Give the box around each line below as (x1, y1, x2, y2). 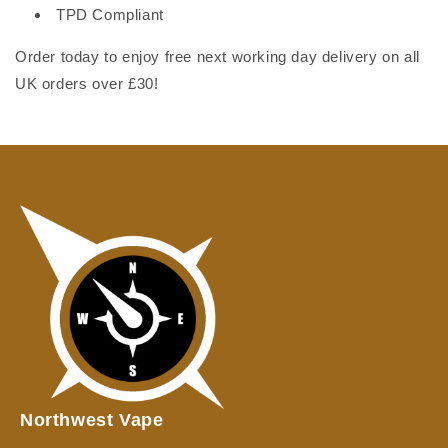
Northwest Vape (20, 410, 164, 430)
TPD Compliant (56, 5, 164, 23)
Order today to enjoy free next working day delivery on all (15, 47, 420, 65)
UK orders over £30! (15, 74, 159, 92)
